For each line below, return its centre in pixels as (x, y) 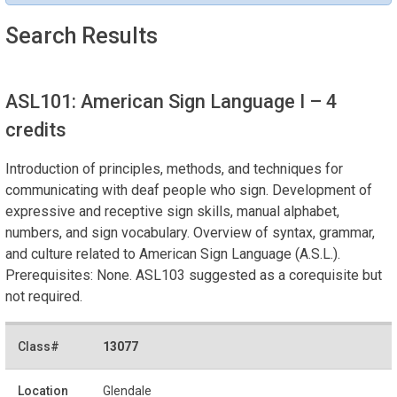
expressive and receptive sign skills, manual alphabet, (172, 211)
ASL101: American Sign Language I (157, 101)
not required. (44, 296)
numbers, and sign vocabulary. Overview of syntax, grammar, (190, 232)
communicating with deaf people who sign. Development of (189, 190)
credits (36, 129)
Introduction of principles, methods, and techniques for (174, 168)
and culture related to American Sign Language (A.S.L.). (173, 253)
